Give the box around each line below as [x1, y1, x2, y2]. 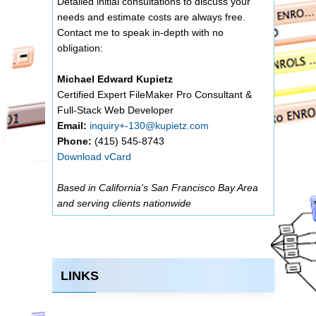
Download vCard [57, 151, 131, 162]
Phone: [57, 135, 95, 147]
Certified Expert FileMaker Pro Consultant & [57, 89, 252, 100]
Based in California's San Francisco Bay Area [57, 182, 258, 193]
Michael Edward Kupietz [57, 73, 173, 85]
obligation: [57, 42, 103, 54]
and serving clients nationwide [57, 197, 191, 209]
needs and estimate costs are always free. [57, 11, 245, 23]
